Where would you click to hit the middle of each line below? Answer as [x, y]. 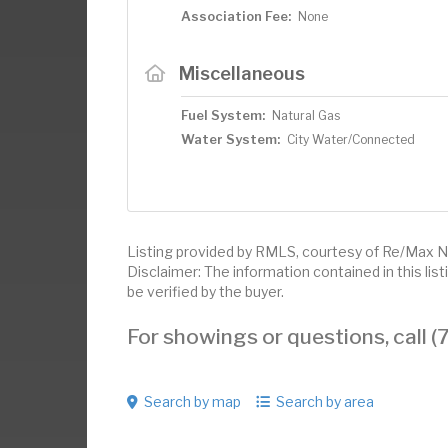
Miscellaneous [241, 73]
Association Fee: [236, 16]
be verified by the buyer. [205, 291]
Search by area [325, 401]
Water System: [230, 139]
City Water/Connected [351, 139]
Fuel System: [223, 115]
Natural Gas [306, 115]
